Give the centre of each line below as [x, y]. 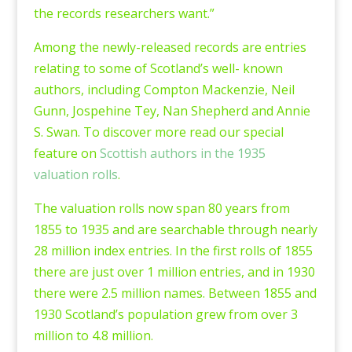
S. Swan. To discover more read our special [158, 132]
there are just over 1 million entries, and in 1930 [174, 272]
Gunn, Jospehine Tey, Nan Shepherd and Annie [172, 111]
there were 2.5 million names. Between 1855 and [175, 293]
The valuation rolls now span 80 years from [161, 208]
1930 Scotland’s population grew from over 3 [165, 314]
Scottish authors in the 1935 [182, 153]
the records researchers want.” [124, 13]
